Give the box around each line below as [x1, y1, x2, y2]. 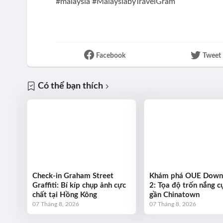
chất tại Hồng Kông [32, 191, 97, 199]
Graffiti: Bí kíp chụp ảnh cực [32, 182, 126, 190]
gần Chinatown [149, 191, 200, 199]
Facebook [96, 52, 126, 59]
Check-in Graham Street [32, 172, 113, 180]
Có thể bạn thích [37, 81, 103, 91]
